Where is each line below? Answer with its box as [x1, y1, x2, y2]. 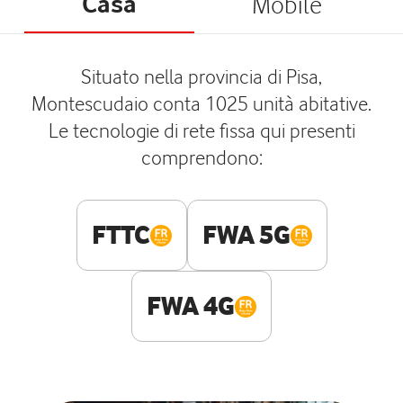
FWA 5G [201, 219, 291, 250]
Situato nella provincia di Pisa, [81, 64, 322, 88]
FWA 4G [147, 291, 235, 321]
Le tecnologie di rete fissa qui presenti [48, 118, 355, 142]
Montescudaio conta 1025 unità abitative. [31, 91, 372, 115]
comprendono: [140, 145, 263, 169]
